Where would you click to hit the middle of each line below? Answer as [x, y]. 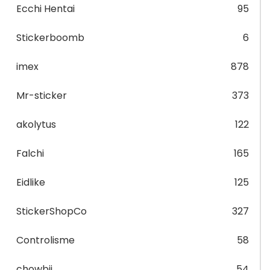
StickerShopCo [52, 211]
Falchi [30, 153]
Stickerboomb [50, 38]
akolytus [36, 124]
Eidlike [31, 182]
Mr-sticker [42, 96]
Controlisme [46, 240]
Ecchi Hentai [46, 9]
